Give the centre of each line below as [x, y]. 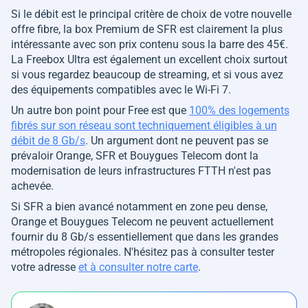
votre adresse [45, 267]
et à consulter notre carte [138, 267]
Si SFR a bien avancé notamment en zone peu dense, [139, 206]
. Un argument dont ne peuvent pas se [177, 140]
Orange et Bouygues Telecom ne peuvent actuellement [142, 221]
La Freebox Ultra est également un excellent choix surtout [149, 59]
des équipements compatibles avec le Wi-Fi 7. [122, 89]
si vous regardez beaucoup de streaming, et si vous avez [147, 74]
